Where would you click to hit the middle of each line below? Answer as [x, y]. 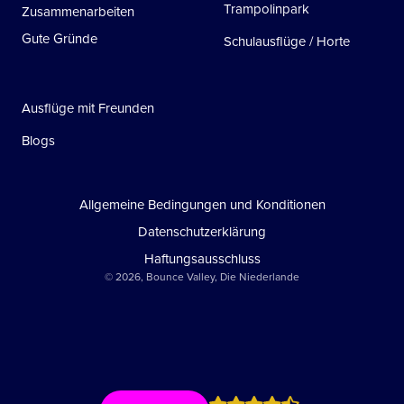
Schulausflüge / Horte [287, 42]
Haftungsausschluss [207, 259]
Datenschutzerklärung [207, 232]
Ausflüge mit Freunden [88, 109]
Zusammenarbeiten [82, 12]
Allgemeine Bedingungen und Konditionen [207, 205]
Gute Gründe [64, 39]
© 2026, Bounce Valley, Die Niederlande [202, 277]
